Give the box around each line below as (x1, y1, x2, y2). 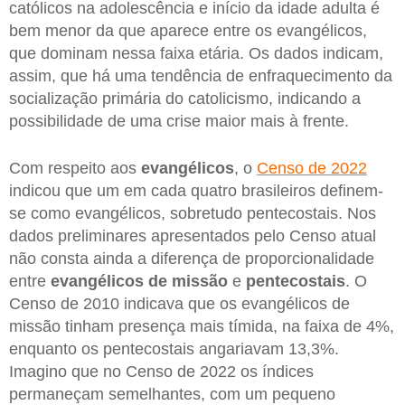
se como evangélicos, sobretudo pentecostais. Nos (9, 203, 376, 222)
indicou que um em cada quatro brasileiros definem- (9, 181, 383, 200)
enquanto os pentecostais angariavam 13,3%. (9, 339, 339, 358)
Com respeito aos (9, 158, 141, 177)
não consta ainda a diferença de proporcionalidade (9, 249, 374, 268)
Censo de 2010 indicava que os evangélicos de (9, 294, 350, 313)
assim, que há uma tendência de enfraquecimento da (9, 67, 392, 86)
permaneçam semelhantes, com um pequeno (9, 384, 335, 403)
